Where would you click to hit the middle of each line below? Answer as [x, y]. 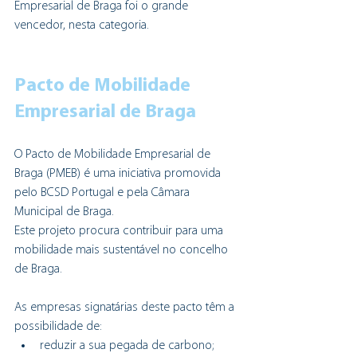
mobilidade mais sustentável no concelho [123, 250]
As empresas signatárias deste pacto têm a [126, 307]
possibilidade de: [58, 326]
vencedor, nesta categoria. [82, 25]
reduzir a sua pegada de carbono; [127, 345]
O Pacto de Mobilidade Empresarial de [114, 154]
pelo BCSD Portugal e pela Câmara [104, 192]
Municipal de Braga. [64, 212]
